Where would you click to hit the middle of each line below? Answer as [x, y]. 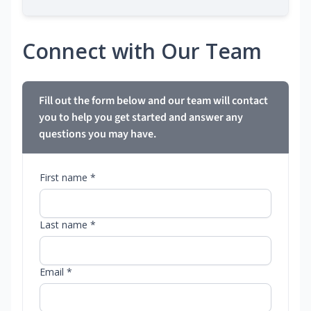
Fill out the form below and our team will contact [153, 101]
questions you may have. [98, 134]
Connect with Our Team [142, 51]
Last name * [68, 225]
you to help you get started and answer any [141, 118]
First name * [68, 178]
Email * [56, 272]
